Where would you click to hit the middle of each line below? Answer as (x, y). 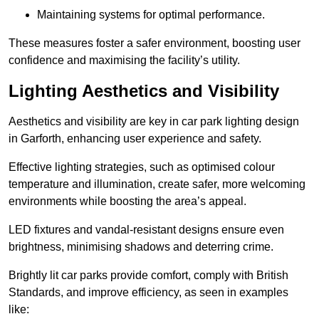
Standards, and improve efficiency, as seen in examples (148, 293)
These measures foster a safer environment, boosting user (155, 43)
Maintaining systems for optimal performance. (151, 15)
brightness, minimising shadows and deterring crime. (141, 247)
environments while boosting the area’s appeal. (127, 202)
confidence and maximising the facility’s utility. (124, 61)
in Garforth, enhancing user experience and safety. (135, 139)
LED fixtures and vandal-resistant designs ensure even (146, 230)
